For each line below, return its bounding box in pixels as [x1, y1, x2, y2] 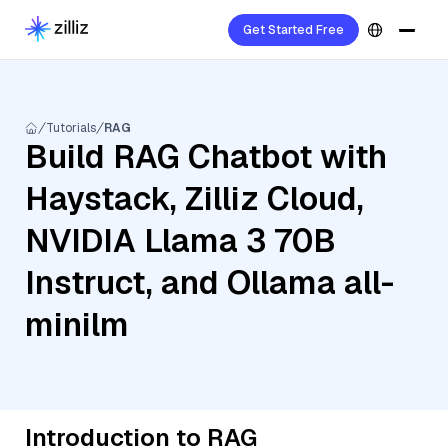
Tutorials [46, 120, 96, 136]
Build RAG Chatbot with [25, 136, 387, 177]
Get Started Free [243, 22, 344, 38]
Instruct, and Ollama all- [25, 262, 394, 303]
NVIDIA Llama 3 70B [25, 220, 336, 261]
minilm [25, 304, 129, 345]
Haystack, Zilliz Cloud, [25, 178, 364, 219]
